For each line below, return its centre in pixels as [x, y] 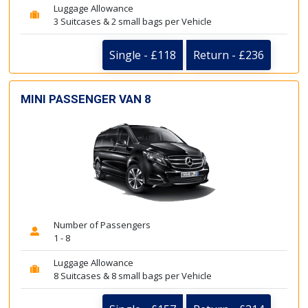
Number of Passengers [102, 225]
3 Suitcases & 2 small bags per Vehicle [133, 21]
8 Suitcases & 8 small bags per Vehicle [133, 276]
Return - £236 [229, 55]
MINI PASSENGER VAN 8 [86, 99]
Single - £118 [143, 55]
